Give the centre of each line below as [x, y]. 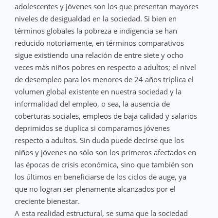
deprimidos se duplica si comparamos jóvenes [92, 128]
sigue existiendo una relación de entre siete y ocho [99, 55]
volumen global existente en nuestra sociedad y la [98, 91]
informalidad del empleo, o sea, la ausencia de [92, 103]
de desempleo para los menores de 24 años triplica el [104, 79]
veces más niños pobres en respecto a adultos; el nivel [105, 67]
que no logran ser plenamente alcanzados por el [95, 189]
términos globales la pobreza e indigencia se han [96, 30]
